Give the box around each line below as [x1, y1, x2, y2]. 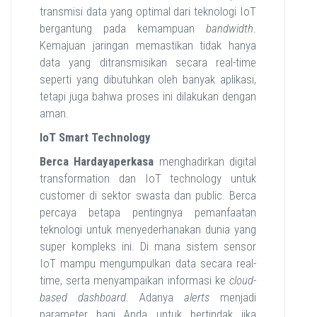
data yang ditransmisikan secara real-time [40, 55, 256, 69]
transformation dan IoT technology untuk [40, 171, 256, 185]
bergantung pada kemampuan [40, 21, 206, 35]
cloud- [229, 273, 256, 287]
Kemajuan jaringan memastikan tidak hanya [40, 38, 256, 52]
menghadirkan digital [154, 154, 257, 168]
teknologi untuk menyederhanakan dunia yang [40, 222, 256, 236]
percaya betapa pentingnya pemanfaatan [40, 205, 256, 219]
